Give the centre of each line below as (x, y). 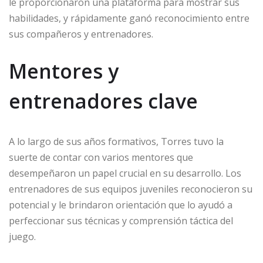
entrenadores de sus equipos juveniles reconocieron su (131, 189)
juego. (22, 237)
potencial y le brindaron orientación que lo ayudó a (121, 205)
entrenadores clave (103, 101)
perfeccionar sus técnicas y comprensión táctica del (121, 221)
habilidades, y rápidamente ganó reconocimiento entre (129, 18)
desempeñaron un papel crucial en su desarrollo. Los (125, 173)
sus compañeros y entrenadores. (81, 34)
